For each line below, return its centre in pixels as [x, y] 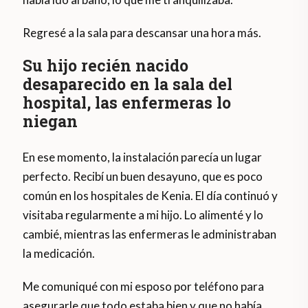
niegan [51, 121]
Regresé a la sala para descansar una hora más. [142, 33]
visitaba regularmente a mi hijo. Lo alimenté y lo [143, 215]
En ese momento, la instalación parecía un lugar [143, 157]
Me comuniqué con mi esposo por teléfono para [144, 287]
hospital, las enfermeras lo [127, 103]
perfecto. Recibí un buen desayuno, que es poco [143, 177]
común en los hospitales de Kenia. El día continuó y [151, 196]
